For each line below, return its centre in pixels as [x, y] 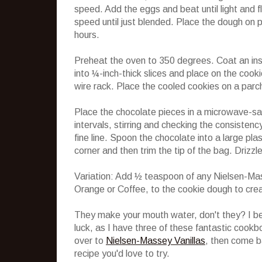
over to [90, 240]
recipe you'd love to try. [122, 253]
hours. [87, 35]
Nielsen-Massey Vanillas [156, 240]
